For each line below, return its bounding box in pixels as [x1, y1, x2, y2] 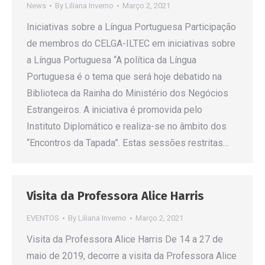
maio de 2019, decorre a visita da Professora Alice [27, 250, 237, 261]
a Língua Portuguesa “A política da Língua [27, 54, 196, 66]
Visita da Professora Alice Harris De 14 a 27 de [27, 234, 223, 245]
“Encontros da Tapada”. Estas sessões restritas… [27, 137, 229, 148]
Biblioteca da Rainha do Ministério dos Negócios [27, 88, 228, 99]
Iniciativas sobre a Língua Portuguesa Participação [27, 21, 236, 33]
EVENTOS [27, 214, 59, 222]
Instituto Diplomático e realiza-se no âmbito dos [27, 121, 227, 132]
